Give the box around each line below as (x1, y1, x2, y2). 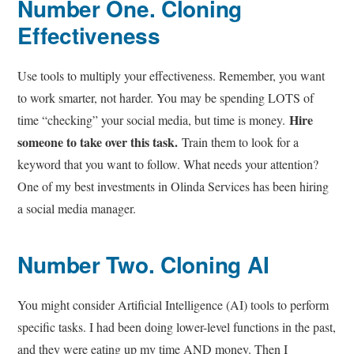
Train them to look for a (178, 134, 299, 151)
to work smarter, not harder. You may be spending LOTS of (17, 89, 314, 107)
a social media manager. (17, 200, 141, 217)
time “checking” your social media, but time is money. (17, 111, 290, 129)
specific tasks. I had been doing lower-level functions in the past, (17, 318, 337, 336)
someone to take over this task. (17, 133, 179, 152)
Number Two (17, 248, 149, 281)
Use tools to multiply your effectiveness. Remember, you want (17, 67, 326, 85)
